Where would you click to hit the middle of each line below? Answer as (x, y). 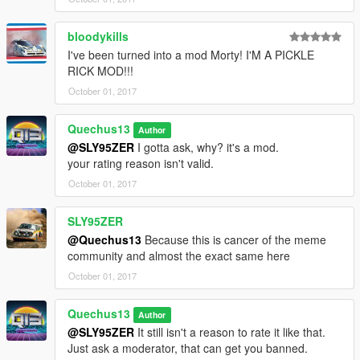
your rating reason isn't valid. (141, 163)
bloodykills (98, 36)
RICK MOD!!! (100, 70)
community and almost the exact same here (179, 255)
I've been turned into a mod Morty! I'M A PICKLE (191, 54)
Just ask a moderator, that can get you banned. (188, 348)
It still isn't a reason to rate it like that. (230, 331)
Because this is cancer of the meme (234, 239)
